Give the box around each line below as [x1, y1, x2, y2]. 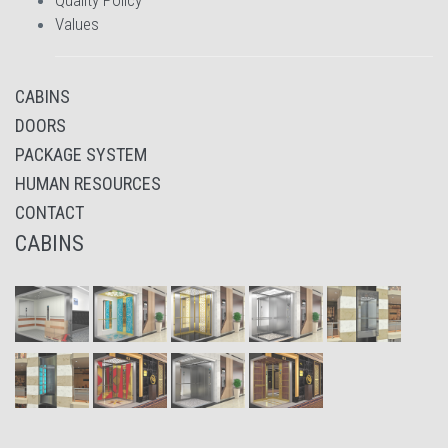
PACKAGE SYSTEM [15, 144, 147, 165]
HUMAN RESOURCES [15, 173, 161, 194]
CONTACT [15, 202, 84, 223]
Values [55, 14, 99, 34]
